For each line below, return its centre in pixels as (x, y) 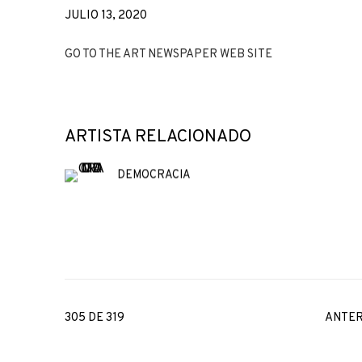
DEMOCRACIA (154, 175)
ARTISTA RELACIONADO (158, 137)
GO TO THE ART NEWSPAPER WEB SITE (168, 55)
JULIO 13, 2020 (106, 16)
